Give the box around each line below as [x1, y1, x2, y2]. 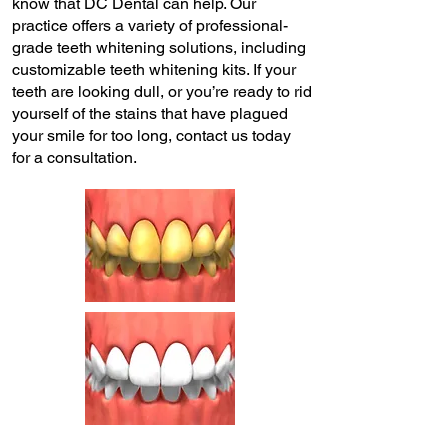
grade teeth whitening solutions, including [12, 38, 306, 57]
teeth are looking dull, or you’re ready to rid [12, 82, 312, 101]
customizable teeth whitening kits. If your [12, 60, 296, 79]
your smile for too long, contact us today [12, 126, 291, 145]
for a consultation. [12, 148, 137, 167]
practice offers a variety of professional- [12, 16, 288, 35]
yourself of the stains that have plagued [12, 104, 288, 123]
